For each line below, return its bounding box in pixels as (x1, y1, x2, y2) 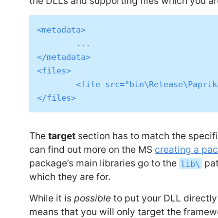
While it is (29, 192, 74, 204)
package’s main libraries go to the (29, 157, 180, 169)
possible (74, 192, 111, 204)
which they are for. (29, 171, 111, 183)
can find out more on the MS (29, 144, 155, 156)
